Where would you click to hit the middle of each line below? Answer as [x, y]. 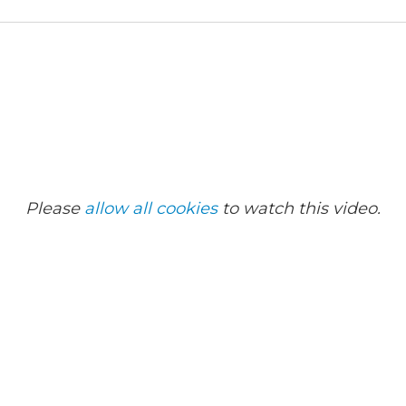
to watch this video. [299, 208]
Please [55, 208]
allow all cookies [151, 208]
